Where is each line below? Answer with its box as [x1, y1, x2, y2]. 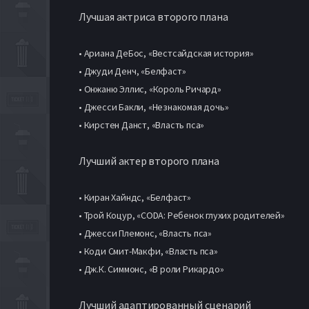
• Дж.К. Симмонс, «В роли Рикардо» [79, 262, 224, 275]
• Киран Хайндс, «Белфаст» [79, 190, 191, 203]
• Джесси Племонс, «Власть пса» [79, 226, 212, 239]
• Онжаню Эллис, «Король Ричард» [79, 82, 221, 95]
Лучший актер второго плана [79, 153, 219, 168]
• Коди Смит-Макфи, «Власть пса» [79, 244, 218, 257]
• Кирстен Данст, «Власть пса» [79, 118, 205, 131]
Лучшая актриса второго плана [79, 9, 228, 23]
